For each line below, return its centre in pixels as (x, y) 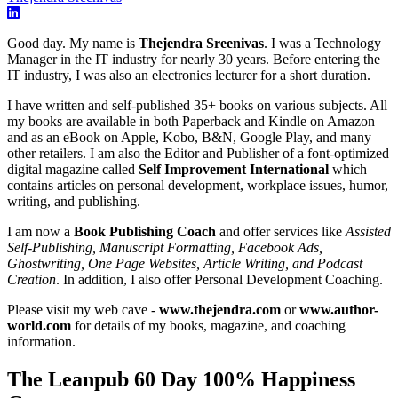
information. (41, 341)
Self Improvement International (234, 169)
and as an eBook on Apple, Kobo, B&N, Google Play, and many (189, 137)
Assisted (368, 231)
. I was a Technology (322, 43)
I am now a (40, 231)
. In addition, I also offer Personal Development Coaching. (219, 279)
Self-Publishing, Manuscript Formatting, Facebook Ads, (165, 247)
